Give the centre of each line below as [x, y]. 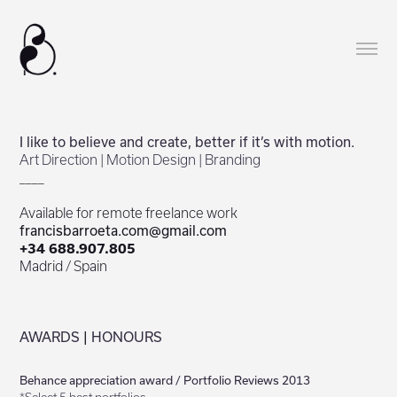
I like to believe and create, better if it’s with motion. [187, 142]
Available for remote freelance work [129, 213]
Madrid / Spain [64, 266]
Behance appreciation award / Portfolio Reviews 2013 [165, 380]
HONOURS [125, 337]
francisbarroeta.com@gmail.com [124, 230]
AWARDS [52, 337]
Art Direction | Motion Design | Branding [140, 160]
